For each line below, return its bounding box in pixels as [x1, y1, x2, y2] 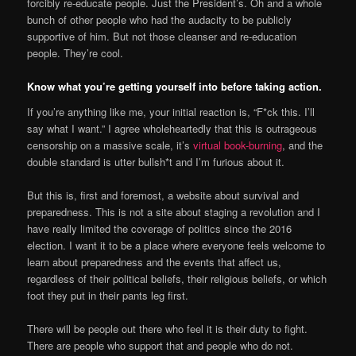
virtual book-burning [193, 137, 283, 153]
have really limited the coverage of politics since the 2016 [27, 221, 292, 237]
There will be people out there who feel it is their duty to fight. [27, 321, 308, 337]
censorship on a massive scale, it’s [27, 137, 194, 153]
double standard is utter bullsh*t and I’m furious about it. [27, 153, 285, 169]
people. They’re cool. [27, 45, 124, 61]
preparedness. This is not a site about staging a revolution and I [27, 204, 321, 220]
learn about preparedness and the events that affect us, [27, 254, 282, 270]
